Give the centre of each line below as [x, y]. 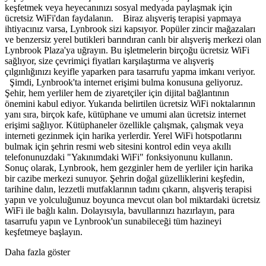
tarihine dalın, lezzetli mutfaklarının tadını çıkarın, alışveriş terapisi [128, 189]
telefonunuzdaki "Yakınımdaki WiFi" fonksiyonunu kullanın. [122, 157]
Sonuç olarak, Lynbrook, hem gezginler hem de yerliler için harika [129, 167]
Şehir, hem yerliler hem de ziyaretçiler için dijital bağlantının [117, 93]
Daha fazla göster [37, 252]
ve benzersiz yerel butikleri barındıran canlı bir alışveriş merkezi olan [133, 39]
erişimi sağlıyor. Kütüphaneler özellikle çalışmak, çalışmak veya [124, 125]
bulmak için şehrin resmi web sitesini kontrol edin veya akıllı [118, 146]
